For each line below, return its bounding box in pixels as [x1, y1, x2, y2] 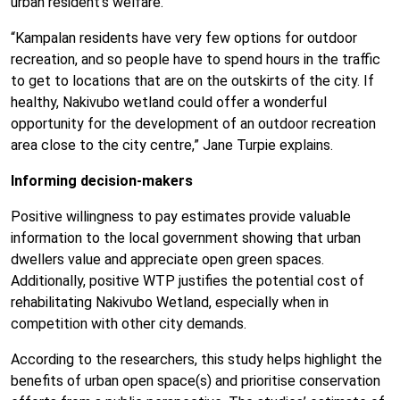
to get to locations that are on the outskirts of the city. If [11, 72, 374, 89]
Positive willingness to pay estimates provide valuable [11, 208, 351, 225]
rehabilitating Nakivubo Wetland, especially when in [11, 294, 329, 311]
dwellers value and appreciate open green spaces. [11, 251, 324, 268]
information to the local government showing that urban [11, 229, 361, 246]
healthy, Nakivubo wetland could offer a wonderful [11, 94, 327, 111]
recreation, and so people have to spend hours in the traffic [11, 51, 380, 68]
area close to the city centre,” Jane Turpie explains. [11, 137, 333, 154]
